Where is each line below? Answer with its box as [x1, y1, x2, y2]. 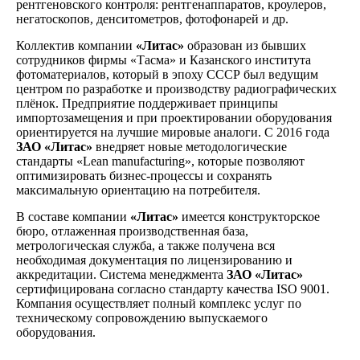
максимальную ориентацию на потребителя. [16, 183, 260, 197]
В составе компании [16, 210, 130, 223]
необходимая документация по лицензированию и [16, 253, 292, 267]
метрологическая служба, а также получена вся [16, 239, 275, 252]
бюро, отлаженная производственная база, [16, 224, 248, 238]
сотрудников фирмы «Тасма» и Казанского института [16, 53, 311, 67]
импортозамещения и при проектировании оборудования [16, 111, 332, 125]
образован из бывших [184, 39, 306, 52]
